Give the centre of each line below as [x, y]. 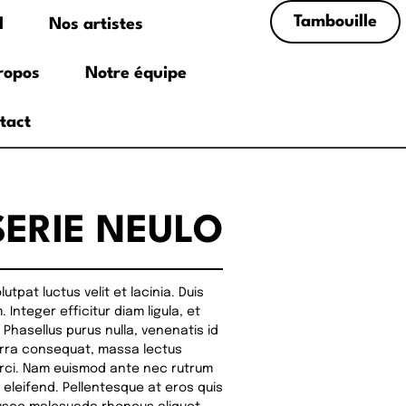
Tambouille [336, 22]
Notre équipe [135, 73]
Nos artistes [96, 24]
